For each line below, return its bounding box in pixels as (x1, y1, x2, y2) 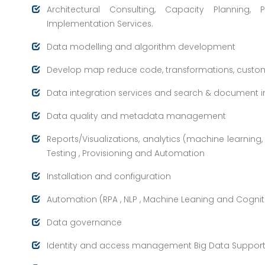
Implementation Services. (47, 18, 153, 30)
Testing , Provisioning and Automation (47, 147, 205, 159)
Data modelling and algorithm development (47, 41, 235, 53)
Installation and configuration (47, 170, 171, 182)
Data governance (47, 216, 122, 228)
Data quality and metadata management (47, 110, 226, 122)
